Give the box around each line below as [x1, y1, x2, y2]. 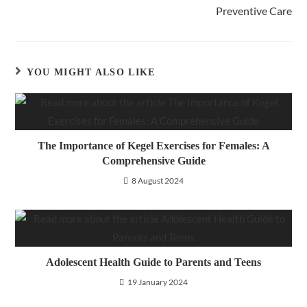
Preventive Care [215, 4, 292, 17]
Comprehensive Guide [101, 155, 206, 167]
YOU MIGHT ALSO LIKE [26, 67, 156, 77]
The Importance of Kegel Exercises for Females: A [37, 140, 270, 151]
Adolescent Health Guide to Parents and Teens [46, 256, 261, 268]
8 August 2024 [132, 175, 184, 186]
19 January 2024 [127, 277, 188, 287]
